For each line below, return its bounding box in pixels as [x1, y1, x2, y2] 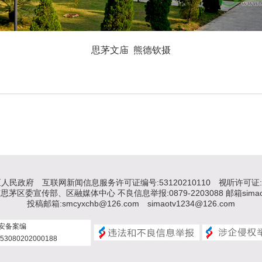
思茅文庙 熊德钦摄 [91, 45, 171, 55]
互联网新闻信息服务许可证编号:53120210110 [42, 178, 211, 187]
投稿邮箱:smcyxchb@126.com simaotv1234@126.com [27, 199, 235, 208]
